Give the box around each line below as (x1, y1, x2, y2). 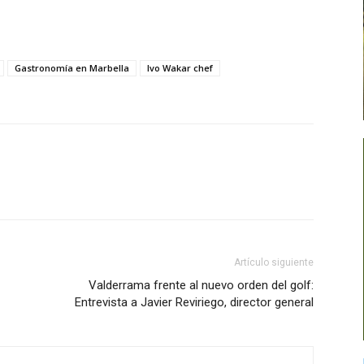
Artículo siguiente (234, 256, 314, 268)
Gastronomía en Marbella (15, 61, 129, 74)
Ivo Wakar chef (147, 61, 213, 74)
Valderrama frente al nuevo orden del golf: (89, 277, 314, 292)
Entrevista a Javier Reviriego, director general (75, 294, 314, 310)
